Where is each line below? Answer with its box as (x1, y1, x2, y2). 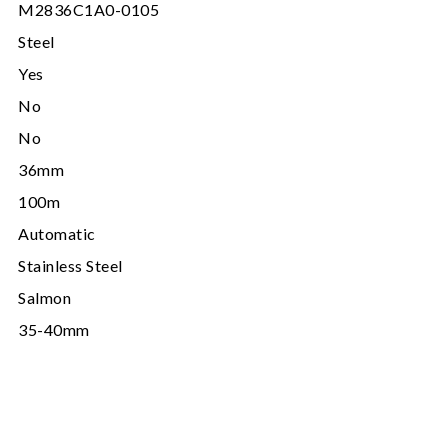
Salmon (18, 287, 71, 307)
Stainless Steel (18, 255, 123, 275)
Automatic (18, 223, 96, 243)
